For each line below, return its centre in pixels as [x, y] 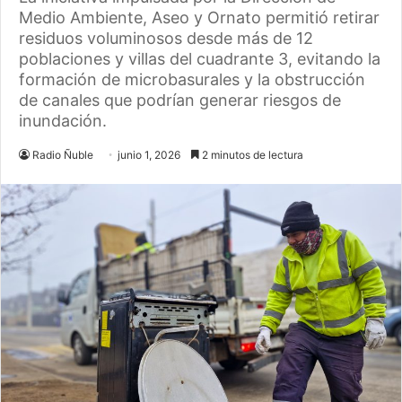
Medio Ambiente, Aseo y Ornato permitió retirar [199, 17]
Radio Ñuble [63, 155]
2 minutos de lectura [251, 155]
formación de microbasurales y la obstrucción [192, 79]
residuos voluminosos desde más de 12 [166, 38]
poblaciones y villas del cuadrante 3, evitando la [200, 59]
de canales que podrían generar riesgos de [180, 100]
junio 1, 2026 [149, 155]
